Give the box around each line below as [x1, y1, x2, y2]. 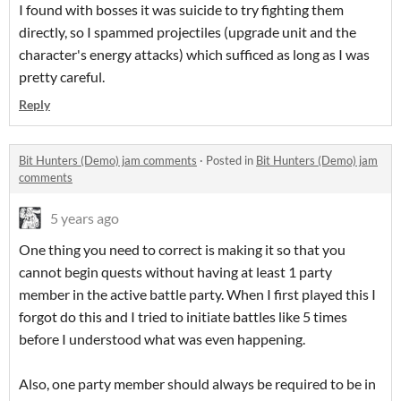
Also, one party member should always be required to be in [19, 375, 376, 393]
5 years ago [50, 209, 119, 227]
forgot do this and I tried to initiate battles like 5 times [19, 308, 347, 326]
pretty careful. [19, 68, 105, 86]
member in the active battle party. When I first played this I [19, 286, 376, 303]
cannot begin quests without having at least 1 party [19, 263, 332, 281]
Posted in [206, 153, 256, 168]
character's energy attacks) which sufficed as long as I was [19, 46, 370, 64]
